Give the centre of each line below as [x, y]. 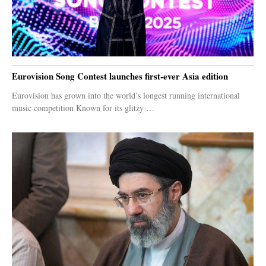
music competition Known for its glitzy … [83, 108]
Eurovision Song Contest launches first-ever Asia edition [120, 76]
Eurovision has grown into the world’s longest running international [126, 96]
